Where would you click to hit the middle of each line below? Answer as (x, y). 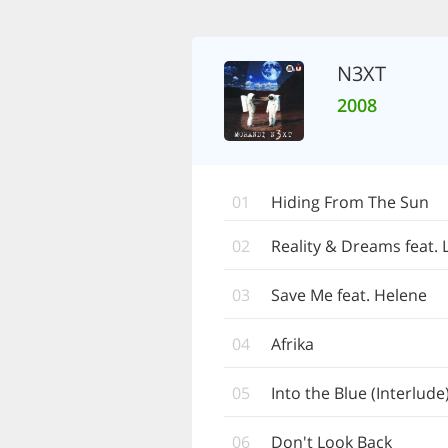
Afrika (292, 344)
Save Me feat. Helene (349, 295)
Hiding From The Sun (350, 202)
